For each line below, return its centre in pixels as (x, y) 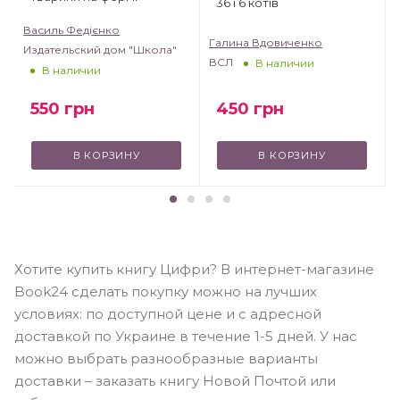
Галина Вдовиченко (266, 43)
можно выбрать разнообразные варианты (166, 359)
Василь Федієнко (72, 30)
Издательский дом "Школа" (100, 50)
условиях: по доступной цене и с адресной (168, 314)
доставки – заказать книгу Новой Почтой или (175, 381)
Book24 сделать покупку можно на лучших (166, 292)
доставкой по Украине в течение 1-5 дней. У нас (186, 337)
